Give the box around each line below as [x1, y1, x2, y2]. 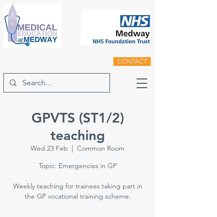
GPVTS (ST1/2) [31, 109, 124, 126]
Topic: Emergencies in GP [38, 161, 117, 170]
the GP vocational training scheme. [24, 192, 131, 201]
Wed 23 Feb [31, 144, 68, 153]
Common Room [77, 144, 124, 153]
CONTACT [117, 58, 147, 65]
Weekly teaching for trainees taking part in [13, 182, 142, 190]
